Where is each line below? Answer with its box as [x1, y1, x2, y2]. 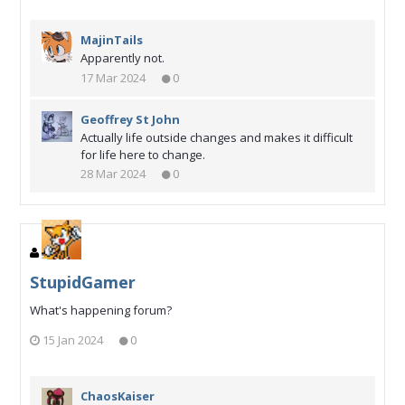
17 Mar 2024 [80, 69, 146, 86]
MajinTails [80, 32, 143, 49]
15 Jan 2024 [42, 331, 103, 348]
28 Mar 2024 [80, 165, 146, 183]
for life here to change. [80, 146, 205, 163]
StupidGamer [30, 271, 136, 294]
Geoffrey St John [80, 110, 180, 127]
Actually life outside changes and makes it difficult [80, 128, 353, 146]
